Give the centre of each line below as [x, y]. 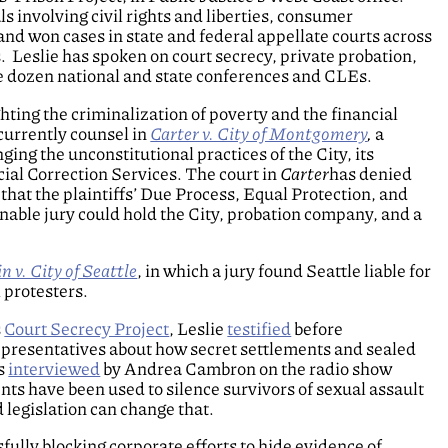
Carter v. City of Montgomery [259, 133]
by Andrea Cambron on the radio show [246, 368]
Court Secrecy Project [87, 328]
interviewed [54, 368]
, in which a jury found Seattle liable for [284, 271]
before [317, 328]
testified [259, 328]
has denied [371, 173]
